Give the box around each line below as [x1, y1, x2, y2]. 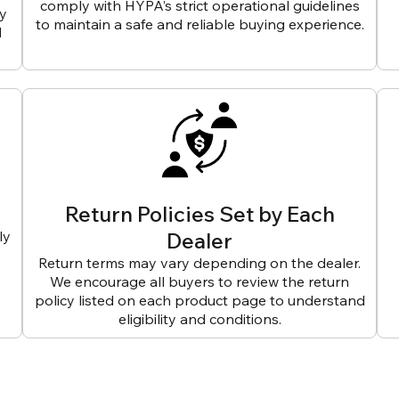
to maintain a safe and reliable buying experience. [35, 15, 364, 34]
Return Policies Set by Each [64, 200, 335, 228]
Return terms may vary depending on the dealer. [38, 254, 361, 273]
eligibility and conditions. [118, 310, 281, 329]
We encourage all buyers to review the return [50, 273, 349, 291]
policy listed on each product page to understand [34, 291, 365, 310]
